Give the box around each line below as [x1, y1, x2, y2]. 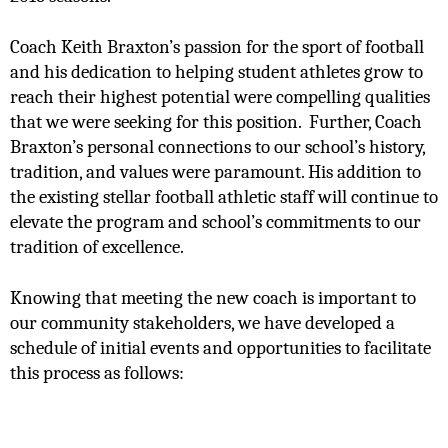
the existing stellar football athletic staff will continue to [10, 185, 438, 208]
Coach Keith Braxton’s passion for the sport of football [10, 35, 424, 58]
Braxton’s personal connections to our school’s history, [10, 135, 425, 158]
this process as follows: [10, 361, 184, 384]
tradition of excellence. [10, 235, 191, 258]
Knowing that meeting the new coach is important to [10, 286, 416, 309]
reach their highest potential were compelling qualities [10, 85, 430, 108]
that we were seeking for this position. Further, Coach [10, 110, 422, 133]
